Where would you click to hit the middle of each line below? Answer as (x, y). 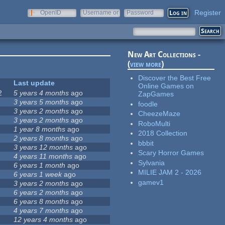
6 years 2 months (41, 193)
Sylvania (152, 162)
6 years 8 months (41, 202)
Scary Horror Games (171, 153)
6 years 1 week (38, 175)
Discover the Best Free (175, 78)
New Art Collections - (164, 55)
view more (146, 64)
